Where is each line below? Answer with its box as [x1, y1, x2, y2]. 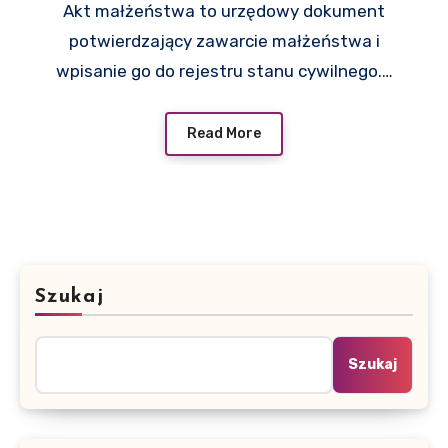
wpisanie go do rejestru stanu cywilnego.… [55, 60, 393, 81]
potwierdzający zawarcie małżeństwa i [68, 30, 380, 51]
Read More [187, 124, 261, 142]
